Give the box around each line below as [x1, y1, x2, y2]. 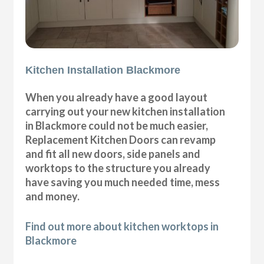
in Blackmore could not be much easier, [25, 118, 209, 132]
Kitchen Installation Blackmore [25, 64, 181, 76]
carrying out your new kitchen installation [25, 104, 226, 118]
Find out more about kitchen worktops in [25, 219, 219, 233]
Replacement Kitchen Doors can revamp [25, 133, 216, 146]
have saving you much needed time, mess [25, 175, 220, 189]
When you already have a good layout [25, 90, 208, 104]
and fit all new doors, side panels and [25, 147, 201, 160]
